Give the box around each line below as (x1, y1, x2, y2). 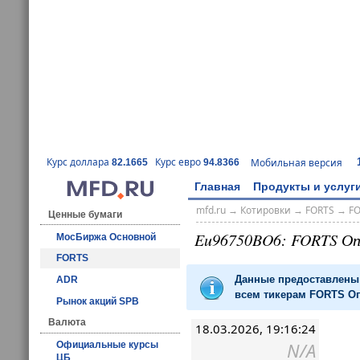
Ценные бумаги (48, 208, 122, 220)
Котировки (239, 203, 291, 218)
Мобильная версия (251, 155, 342, 170)
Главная (194, 179, 240, 193)
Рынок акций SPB (56, 295, 139, 307)
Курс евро (155, 155, 203, 170)
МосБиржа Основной (56, 231, 156, 243)
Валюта (48, 317, 86, 329)
